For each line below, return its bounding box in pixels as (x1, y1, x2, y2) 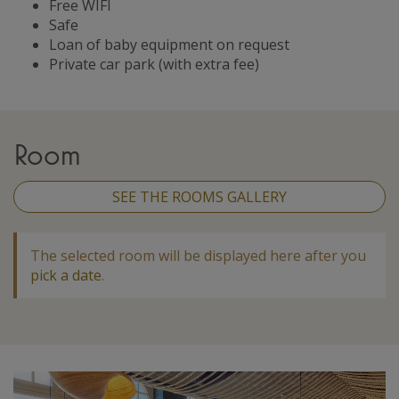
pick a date (30, 265, 102, 285)
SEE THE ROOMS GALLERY (112, 186, 287, 207)
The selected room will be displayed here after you (30, 245, 366, 265)
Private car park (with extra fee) (49, 53, 259, 74)
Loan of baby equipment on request (49, 34, 289, 54)
